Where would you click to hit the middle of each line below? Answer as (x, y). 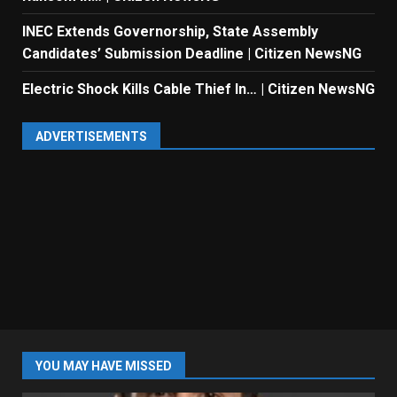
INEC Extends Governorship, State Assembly (170, 32)
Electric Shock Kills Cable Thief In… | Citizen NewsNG (198, 90)
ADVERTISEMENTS (91, 137)
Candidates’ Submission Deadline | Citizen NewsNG (192, 54)
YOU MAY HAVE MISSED (104, 366)
